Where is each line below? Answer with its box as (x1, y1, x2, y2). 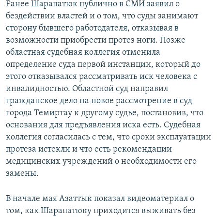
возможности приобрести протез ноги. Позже (6, 36, 186, 46)
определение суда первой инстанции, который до (6, 60, 201, 70)
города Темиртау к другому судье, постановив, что (6, 108, 203, 118)
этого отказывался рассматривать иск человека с (6, 72, 197, 82)
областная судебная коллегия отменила (6, 48, 160, 58)
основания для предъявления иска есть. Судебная (6, 121, 201, 130)
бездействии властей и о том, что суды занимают (6, 12, 198, 21)
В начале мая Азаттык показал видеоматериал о (6, 194, 194, 204)
